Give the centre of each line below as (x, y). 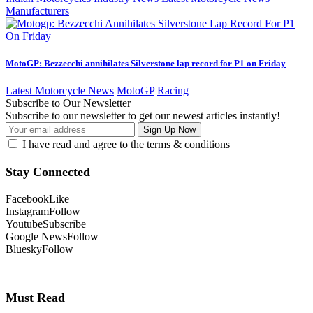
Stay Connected (48, 172)
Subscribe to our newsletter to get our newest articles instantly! (143, 116)
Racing (173, 91)
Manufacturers (37, 11)
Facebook (27, 198)
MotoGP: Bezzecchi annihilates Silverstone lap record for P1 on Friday (146, 64)
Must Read (35, 297)
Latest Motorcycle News (60, 91)
